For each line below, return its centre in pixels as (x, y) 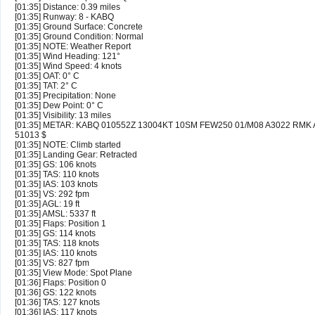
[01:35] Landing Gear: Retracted (76, 155)
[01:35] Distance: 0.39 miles (67, 7)
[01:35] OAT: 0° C (47, 76)
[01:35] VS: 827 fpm (52, 263)
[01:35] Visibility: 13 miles (63, 116)
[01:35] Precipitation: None (65, 96)
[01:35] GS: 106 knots (56, 165)
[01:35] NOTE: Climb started (68, 145)
